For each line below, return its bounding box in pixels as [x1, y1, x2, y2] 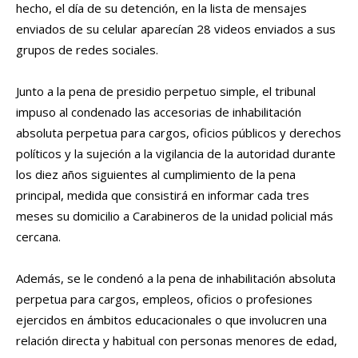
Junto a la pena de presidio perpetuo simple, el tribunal [16, 83, 316, 100]
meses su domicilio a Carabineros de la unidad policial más [16, 208, 333, 225]
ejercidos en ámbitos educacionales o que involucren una [16, 312, 327, 328]
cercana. [16, 229, 61, 245]
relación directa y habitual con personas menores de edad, [16, 332, 337, 349]
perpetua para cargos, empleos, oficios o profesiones [16, 291, 312, 308]
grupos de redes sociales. [16, 42, 161, 58]
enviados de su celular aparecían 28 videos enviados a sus [16, 21, 336, 38]
